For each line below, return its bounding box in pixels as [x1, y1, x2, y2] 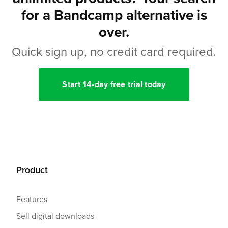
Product [16, 163, 48, 176]
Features [16, 193, 47, 205]
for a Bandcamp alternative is [21, 4, 207, 25]
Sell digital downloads [16, 210, 94, 221]
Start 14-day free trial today [62, 78, 166, 90]
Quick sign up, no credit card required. [12, 42, 216, 60]
